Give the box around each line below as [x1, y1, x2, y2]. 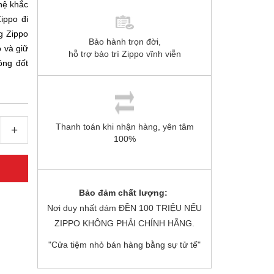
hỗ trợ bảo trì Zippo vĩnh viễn [68, 49, 181, 59]
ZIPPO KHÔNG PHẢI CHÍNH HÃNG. [54, 218, 194, 228]
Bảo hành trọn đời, [88, 37, 161, 46]
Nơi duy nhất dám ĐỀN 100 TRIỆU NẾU [47, 203, 202, 213]
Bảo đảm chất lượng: [79, 188, 170, 198]
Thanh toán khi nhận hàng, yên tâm [55, 122, 194, 131]
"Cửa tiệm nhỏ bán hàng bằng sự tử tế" [48, 240, 201, 250]
